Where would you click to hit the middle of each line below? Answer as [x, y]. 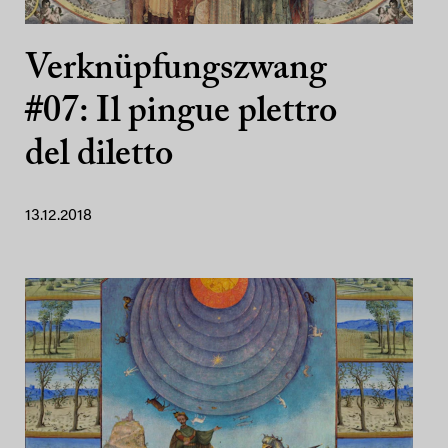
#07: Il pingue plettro [181, 113]
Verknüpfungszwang [176, 70]
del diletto [99, 156]
